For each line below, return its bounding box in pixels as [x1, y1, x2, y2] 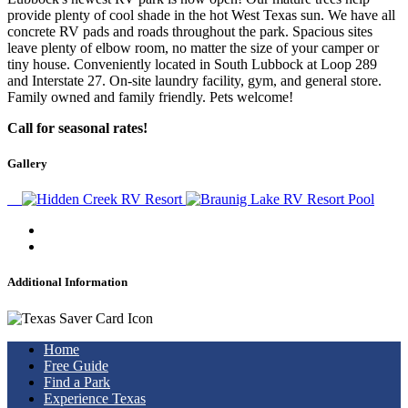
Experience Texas [44, 390, 146, 406]
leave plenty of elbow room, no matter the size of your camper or [7, 39, 379, 56]
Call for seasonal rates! [7, 119, 148, 136]
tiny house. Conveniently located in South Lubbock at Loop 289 [7, 56, 377, 72]
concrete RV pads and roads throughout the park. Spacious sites [7, 23, 372, 39]
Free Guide [44, 357, 108, 373]
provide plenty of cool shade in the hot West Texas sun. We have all [7, 6, 395, 23]
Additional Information [7, 275, 127, 290]
